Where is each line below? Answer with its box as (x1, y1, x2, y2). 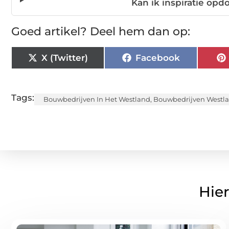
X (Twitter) (41, 52, 88, 63)
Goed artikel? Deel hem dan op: (11, 25, 190, 39)
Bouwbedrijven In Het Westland (43, 95, 150, 104)
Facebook (135, 52, 180, 63)
